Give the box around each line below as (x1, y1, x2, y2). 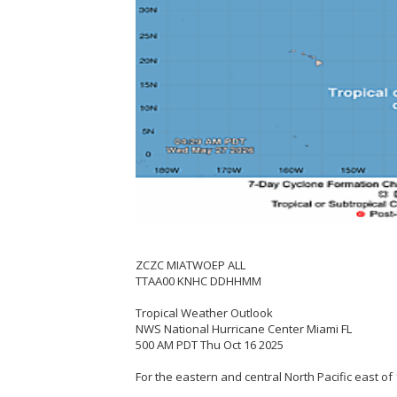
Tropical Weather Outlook (135, 305, 273, 322)
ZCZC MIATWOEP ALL (135, 257, 245, 274)
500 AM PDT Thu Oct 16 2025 (135, 337, 284, 354)
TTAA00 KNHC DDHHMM (135, 273, 261, 290)
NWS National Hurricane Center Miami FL (135, 321, 352, 338)
